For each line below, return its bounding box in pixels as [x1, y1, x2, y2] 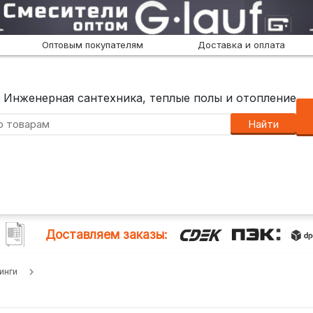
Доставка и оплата [198, 39, 285, 50]
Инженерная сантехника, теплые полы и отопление [3, 91, 297, 105]
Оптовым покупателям [41, 39, 143, 50]
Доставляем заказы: [45, 227, 168, 242]
